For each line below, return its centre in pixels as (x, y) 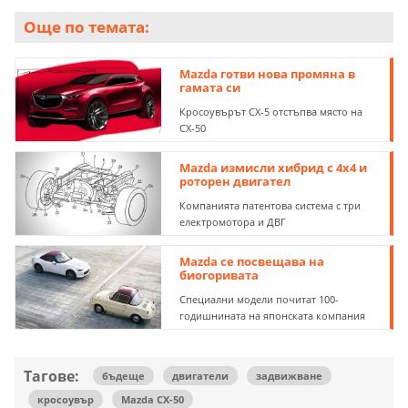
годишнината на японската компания (273, 315)
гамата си (210, 88)
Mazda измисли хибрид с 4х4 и (274, 168)
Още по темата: (87, 27)
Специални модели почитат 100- (260, 299)
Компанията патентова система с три (270, 206)
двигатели (200, 375)
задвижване (289, 375)
